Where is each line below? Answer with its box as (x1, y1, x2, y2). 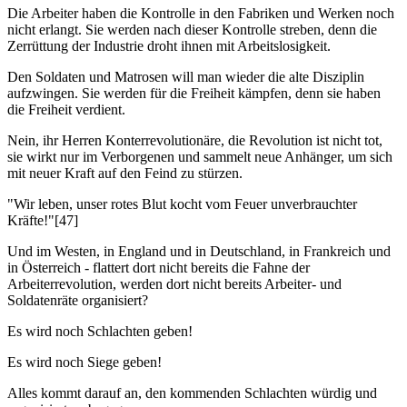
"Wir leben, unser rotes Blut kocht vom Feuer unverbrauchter (7, 196, 357, 213)
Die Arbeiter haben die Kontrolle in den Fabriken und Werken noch (7, 5, 394, 22)
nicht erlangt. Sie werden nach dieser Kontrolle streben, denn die (7, 22, 377, 38)
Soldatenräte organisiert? (7, 293, 148, 309)
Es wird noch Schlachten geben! (7, 323, 193, 340)
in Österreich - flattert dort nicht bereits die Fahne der (7, 260, 310, 276)
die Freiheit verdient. (7, 102, 125, 118)
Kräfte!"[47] (7, 213, 78, 229)
